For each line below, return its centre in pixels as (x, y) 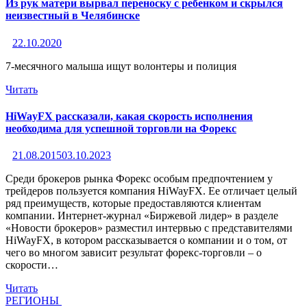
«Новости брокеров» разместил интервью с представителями (150, 228)
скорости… (32, 265)
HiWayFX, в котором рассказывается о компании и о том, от (146, 241)
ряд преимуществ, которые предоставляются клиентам (133, 204)
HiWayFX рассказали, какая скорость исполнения (129, 116)
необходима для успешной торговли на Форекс (121, 128)
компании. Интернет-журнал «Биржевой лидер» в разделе (142, 216)
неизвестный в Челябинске (73, 16)
